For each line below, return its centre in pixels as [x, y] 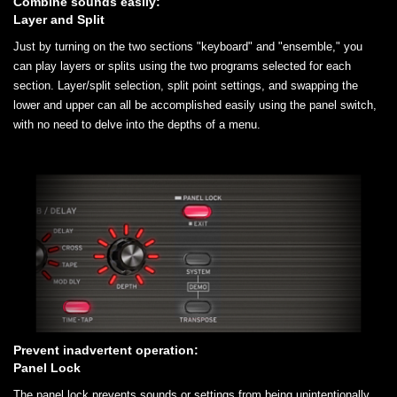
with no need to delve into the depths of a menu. [137, 125]
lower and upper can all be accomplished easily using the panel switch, [195, 105]
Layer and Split [59, 20]
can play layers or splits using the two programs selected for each [182, 66]
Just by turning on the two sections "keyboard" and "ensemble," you [188, 47]
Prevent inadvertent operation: [106, 350]
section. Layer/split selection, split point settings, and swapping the [186, 86]
